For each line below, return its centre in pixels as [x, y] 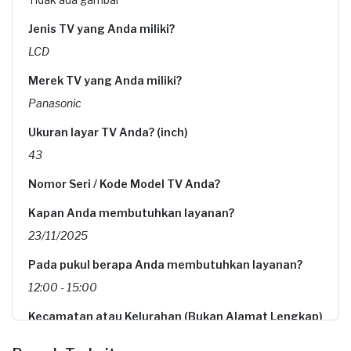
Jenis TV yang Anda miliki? [101, 29]
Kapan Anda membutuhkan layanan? [131, 213]
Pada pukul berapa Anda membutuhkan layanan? [165, 264]
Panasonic [55, 103]
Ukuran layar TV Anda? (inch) [108, 132]
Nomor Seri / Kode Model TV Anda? [124, 184]
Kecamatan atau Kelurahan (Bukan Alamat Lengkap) [175, 316]
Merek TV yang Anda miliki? [105, 80]
